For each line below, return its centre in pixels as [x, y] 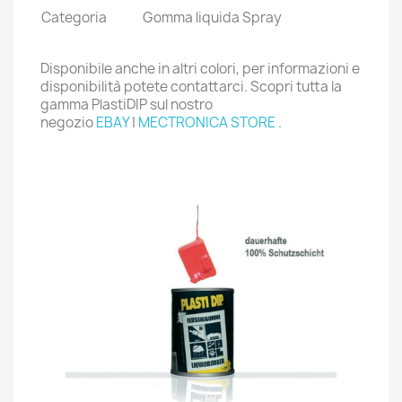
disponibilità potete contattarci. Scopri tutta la [191, 86]
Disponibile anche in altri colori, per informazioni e [200, 68]
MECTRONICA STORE [207, 122]
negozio [68, 122]
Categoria [74, 17]
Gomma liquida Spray [212, 17]
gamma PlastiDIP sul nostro [127, 104]
